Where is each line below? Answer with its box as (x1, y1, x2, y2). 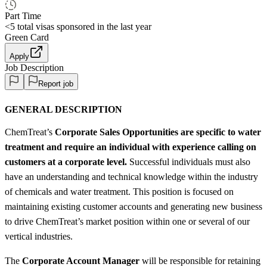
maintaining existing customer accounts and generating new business (5, 201, 262, 212)
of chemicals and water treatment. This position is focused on (5, 186, 234, 197)
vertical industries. (5, 231, 73, 241)
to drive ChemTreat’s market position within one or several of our (5, 216, 250, 226)
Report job (38, 79, 73, 88)
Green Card (5, 32, 49, 42)
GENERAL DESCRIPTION (5, 104, 122, 114)
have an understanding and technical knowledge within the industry (5, 171, 258, 182)
